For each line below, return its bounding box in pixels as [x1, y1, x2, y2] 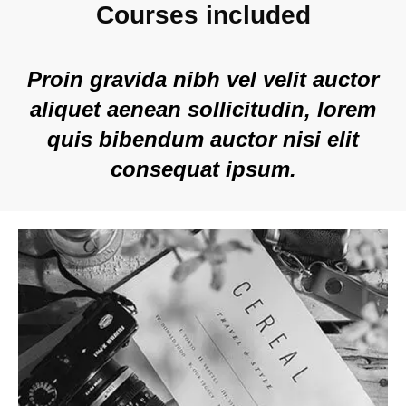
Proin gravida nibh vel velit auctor [27, 67, 379, 92]
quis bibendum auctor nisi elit [47, 127, 359, 151]
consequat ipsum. [110, 157, 296, 181]
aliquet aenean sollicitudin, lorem [30, 97, 376, 121]
